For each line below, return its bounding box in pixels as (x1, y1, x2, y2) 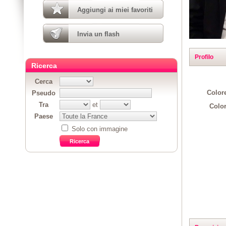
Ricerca (31, 62, 57, 70)
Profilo (194, 53, 213, 61)
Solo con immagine (70, 125, 128, 133)
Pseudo (32, 89, 56, 97)
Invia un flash (77, 30, 120, 38)
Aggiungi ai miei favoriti (77, 6, 153, 14)
